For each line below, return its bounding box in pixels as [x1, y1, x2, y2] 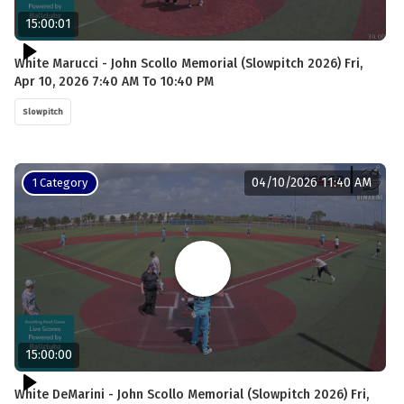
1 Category [32, 175, 87, 189]
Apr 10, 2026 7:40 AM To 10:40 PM [14, 73, 214, 89]
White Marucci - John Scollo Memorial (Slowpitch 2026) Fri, [14, 55, 363, 71]
